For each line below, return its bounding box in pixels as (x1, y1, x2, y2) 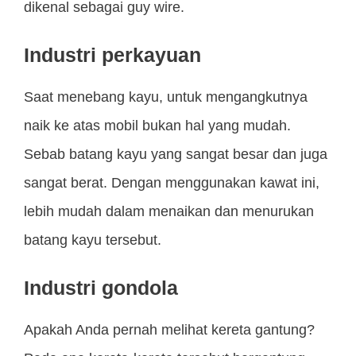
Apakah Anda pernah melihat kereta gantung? (24, 322, 315, 339)
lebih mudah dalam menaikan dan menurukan (24, 203, 314, 220)
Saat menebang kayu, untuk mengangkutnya (24, 89, 308, 106)
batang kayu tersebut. (24, 232, 161, 249)
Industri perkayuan (24, 44, 201, 67)
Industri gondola (24, 277, 178, 300)
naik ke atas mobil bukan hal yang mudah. (24, 118, 291, 134)
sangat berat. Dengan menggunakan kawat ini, (24, 175, 319, 192)
